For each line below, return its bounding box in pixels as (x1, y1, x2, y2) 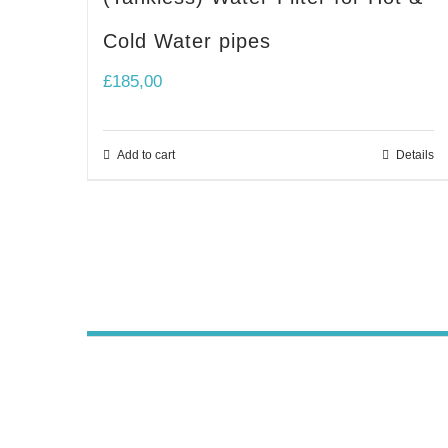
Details (396, 147, 435, 162)
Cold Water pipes (102, 29, 271, 52)
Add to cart (116, 147, 175, 162)
